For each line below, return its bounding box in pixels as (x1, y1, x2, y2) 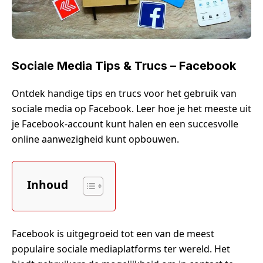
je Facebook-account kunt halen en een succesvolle (12, 117, 238, 130)
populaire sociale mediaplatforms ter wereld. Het (12, 242, 230, 255)
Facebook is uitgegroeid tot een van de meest (12, 227, 214, 240)
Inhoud (27, 176, 68, 193)
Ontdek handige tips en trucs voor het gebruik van (12, 86, 237, 100)
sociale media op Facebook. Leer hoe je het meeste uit (12, 102, 251, 115)
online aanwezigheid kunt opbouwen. (12, 132, 179, 146)
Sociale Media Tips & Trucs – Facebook (12, 58, 236, 73)
